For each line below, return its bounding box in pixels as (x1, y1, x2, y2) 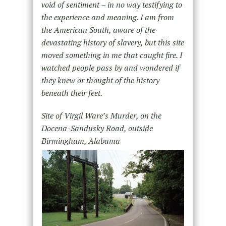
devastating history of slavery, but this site (41, 36, 184, 48)
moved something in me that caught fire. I (41, 49, 182, 61)
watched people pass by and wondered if (41, 62, 180, 73)
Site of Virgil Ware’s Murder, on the (41, 109, 161, 121)
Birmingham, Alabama (41, 135, 120, 146)
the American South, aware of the (41, 24, 155, 35)
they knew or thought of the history (41, 74, 159, 86)
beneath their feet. (41, 87, 102, 98)
